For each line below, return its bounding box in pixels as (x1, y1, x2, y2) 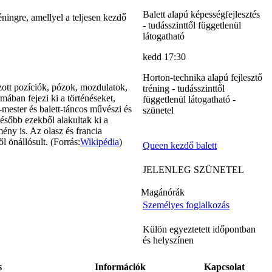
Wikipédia (80, 137, 119, 148)
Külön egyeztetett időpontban (143, 223, 256, 234)
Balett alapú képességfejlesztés (143, 8, 260, 19)
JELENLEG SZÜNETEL (143, 164, 244, 175)
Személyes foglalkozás (143, 199, 229, 210)
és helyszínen (143, 234, 194, 245)
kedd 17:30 (143, 51, 186, 62)
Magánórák (141, 186, 185, 197)
